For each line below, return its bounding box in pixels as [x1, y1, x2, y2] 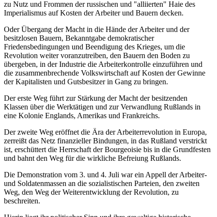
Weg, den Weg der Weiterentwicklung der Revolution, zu [4, 188, 179, 197]
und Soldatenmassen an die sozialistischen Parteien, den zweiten [4, 179, 200, 188]
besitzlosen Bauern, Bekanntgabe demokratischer [4, 34, 154, 43]
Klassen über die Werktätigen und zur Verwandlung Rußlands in [4, 103, 201, 111]
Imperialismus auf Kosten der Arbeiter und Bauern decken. [4, 9, 184, 17]
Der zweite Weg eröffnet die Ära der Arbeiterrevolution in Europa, [4, 128, 207, 137]
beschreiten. [4, 197, 40, 205]
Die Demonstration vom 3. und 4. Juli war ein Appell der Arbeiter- [4, 170, 207, 179]
